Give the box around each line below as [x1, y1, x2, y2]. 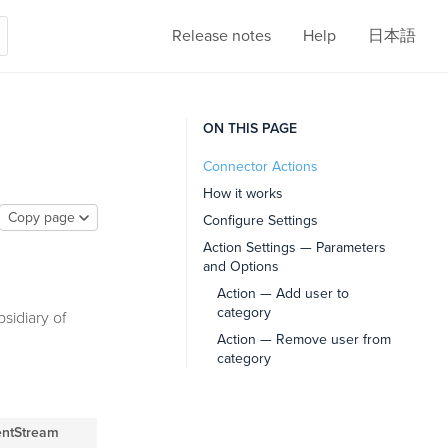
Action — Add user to [216, 285, 349, 303]
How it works [202, 185, 283, 203]
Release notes [172, 25, 271, 46]
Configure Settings [202, 212, 318, 230]
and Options [202, 258, 279, 276]
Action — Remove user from [216, 331, 391, 349]
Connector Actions [202, 158, 318, 176]
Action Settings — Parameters [202, 239, 386, 257]
